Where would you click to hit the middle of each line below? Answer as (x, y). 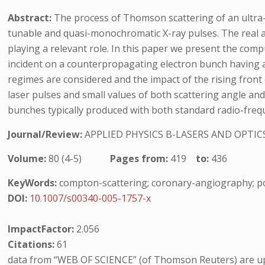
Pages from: (140, 159)
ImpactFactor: (42, 229)
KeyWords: (33, 183)
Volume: (28, 159)
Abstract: (31, 18)
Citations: (33, 244)
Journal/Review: (46, 134)
